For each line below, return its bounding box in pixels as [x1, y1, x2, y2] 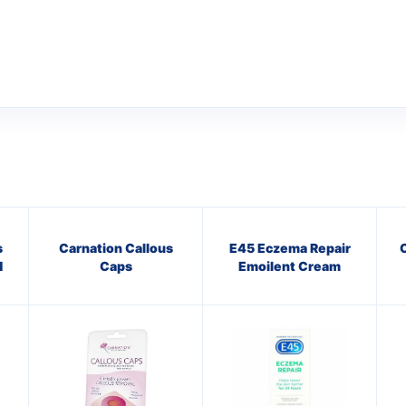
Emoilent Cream [238, 257, 341, 274]
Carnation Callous [58, 239, 173, 256]
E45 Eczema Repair [228, 239, 351, 256]
